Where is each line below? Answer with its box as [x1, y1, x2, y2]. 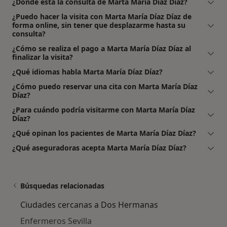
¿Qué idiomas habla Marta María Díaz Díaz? [12, 66, 163, 77]
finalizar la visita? [12, 52, 73, 62]
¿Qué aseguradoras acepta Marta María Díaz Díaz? [12, 142, 186, 153]
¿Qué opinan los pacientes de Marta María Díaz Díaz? [12, 128, 196, 138]
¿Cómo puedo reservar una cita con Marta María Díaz [12, 81, 198, 91]
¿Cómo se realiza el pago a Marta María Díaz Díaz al [12, 43, 191, 53]
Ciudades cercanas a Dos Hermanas [20, 199, 158, 210]
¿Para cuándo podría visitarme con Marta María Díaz [12, 104, 195, 115]
